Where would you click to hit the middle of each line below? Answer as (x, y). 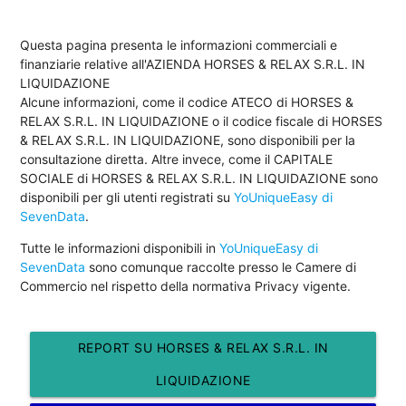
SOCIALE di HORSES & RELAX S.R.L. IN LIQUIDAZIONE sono (199, 178)
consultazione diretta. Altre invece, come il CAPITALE (177, 159)
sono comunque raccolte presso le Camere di (221, 266)
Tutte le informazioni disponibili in (120, 247)
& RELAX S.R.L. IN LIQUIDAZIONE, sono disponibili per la (188, 140)
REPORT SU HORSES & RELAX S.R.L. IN (203, 347)
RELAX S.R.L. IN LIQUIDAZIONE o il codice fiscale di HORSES (202, 121)
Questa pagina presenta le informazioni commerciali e (179, 44)
